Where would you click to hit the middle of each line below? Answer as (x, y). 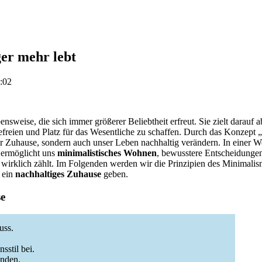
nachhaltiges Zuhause (58, 174)
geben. (115, 174)
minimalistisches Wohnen (107, 153)
